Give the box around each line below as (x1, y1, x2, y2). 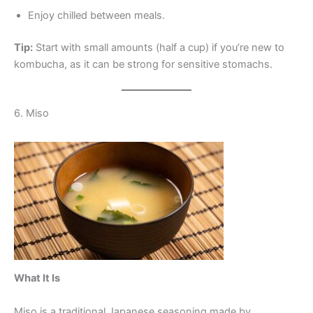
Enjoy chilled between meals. (28, 9, 165, 22)
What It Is (14, 272, 60, 285)
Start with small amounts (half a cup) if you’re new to (33, 41, 284, 54)
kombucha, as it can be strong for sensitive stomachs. (14, 58, 272, 71)
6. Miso (14, 106, 49, 119)
